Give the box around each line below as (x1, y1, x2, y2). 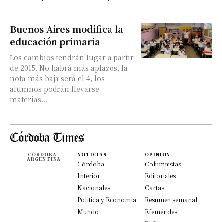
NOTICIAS (77, 151, 107, 158)
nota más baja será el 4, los (10, 73, 105, 83)
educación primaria (10, 35, 100, 48)
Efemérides (145, 207, 177, 216)
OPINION (145, 151, 170, 158)
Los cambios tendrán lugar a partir (10, 53, 134, 62)
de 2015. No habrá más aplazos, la (10, 63, 128, 73)
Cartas (145, 183, 164, 192)
